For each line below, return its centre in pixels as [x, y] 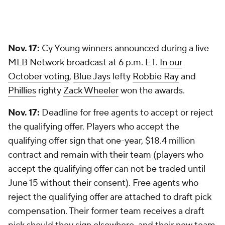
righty [50, 91]
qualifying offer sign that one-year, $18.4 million [101, 141]
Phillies [22, 91]
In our [171, 63]
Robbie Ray [156, 77]
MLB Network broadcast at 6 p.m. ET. [84, 63]
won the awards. [153, 91]
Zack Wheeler [91, 91]
